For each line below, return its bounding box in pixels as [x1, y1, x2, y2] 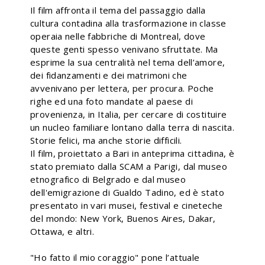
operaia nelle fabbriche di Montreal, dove [30, 30, 206, 42]
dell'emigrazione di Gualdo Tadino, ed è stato [30, 186, 224, 198]
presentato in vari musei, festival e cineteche [30, 199, 223, 211]
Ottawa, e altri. [30, 225, 94, 237]
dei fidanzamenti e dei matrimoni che [30, 69, 188, 81]
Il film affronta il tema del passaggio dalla [30, 4, 206, 16]
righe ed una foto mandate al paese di [30, 95, 193, 107]
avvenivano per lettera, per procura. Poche [30, 82, 214, 94]
